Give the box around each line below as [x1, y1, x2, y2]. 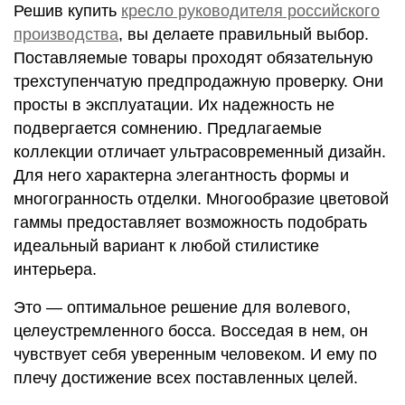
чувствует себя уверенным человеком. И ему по [14, 345, 377, 363]
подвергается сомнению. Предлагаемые [14, 119, 322, 137]
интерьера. [14, 260, 97, 278]
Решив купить [14, 2, 121, 20]
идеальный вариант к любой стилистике [14, 237, 319, 255]
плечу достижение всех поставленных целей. [14, 369, 358, 387]
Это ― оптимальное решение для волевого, [14, 298, 351, 316]
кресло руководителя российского [121, 2, 380, 20]
